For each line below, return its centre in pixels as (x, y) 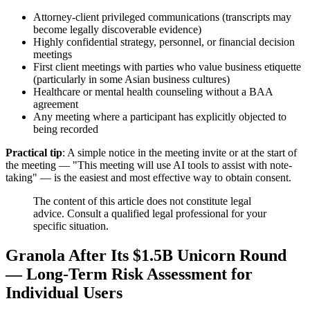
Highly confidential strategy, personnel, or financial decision (164, 42)
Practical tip (34, 153)
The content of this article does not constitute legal (142, 201)
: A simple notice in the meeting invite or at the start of (180, 153)
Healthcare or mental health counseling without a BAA (153, 92)
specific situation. (71, 226)
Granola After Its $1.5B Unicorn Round (146, 256)
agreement (56, 104)
